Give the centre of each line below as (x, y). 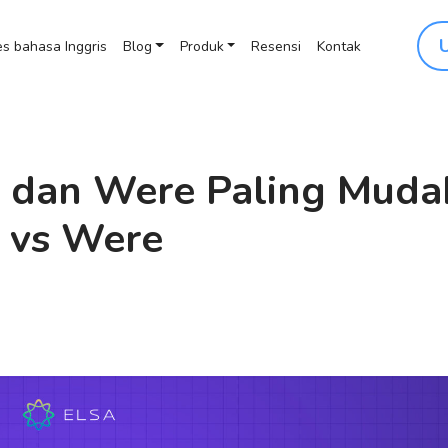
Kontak (339, 46)
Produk (201, 46)
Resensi (276, 46)
